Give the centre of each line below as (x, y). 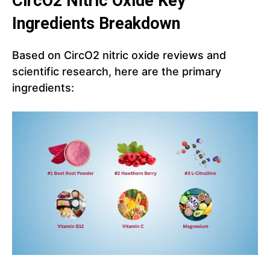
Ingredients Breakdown (96, 24)
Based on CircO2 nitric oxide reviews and (119, 55)
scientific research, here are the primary (117, 72)
